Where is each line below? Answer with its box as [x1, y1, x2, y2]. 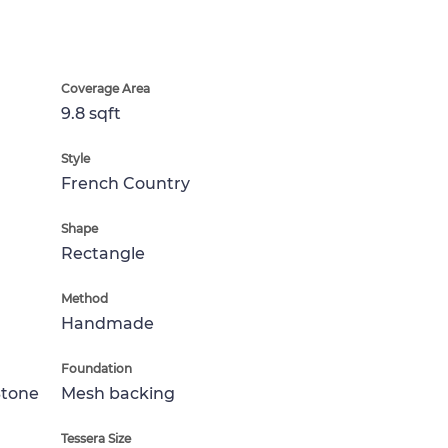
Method [61, 291, 108, 306]
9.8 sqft [61, 104, 121, 123]
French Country [61, 174, 190, 193]
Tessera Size [61, 431, 131, 446]
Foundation [61, 361, 132, 376]
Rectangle [61, 244, 145, 263]
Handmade [61, 314, 154, 333]
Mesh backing [61, 384, 175, 403]
